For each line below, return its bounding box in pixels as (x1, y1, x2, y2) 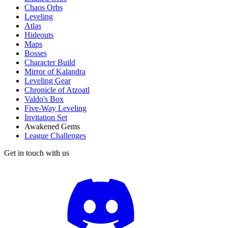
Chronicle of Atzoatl (24, 85, 90, 94)
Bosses (24, 48, 47, 58)
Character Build (24, 58, 75, 67)
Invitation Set (24, 112, 67, 122)
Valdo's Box (24, 94, 64, 103)
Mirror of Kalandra (24, 67, 85, 76)
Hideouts (24, 30, 53, 39)
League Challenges (24, 131, 86, 140)
